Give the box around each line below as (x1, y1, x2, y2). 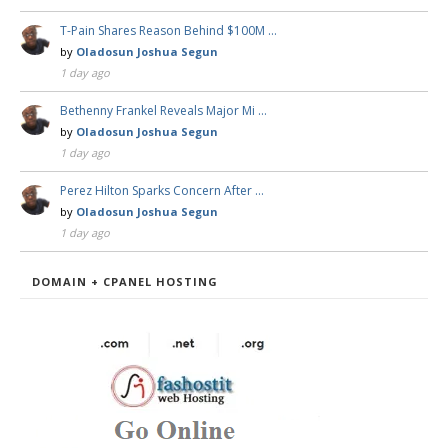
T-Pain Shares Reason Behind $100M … (60, 21, 277, 39)
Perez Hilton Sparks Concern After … (60, 181, 264, 199)
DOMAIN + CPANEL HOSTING (32, 273, 218, 289)
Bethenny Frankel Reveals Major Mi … (60, 101, 267, 119)
